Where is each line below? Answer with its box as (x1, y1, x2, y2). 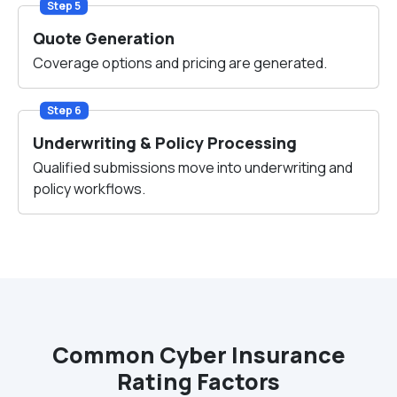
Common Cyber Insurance (51, 339, 346, 370)
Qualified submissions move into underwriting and (33, 158, 353, 177)
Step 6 (46, 103, 82, 118)
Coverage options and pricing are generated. (33, 53, 327, 73)
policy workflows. (33, 179, 145, 198)
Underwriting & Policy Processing (33, 132, 297, 153)
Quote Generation (33, 27, 175, 49)
